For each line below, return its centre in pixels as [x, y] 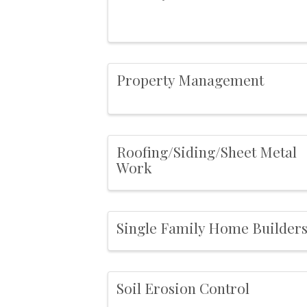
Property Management [190, 80]
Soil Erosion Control [183, 287]
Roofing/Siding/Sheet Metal [207, 151]
